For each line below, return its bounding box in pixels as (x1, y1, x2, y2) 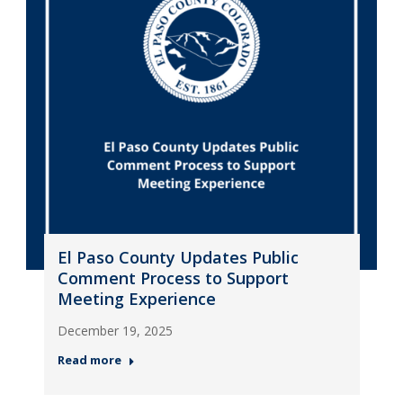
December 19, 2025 (57, 322, 173, 339)
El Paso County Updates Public (57, 246, 299, 268)
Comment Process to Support (57, 267, 289, 289)
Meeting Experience (57, 288, 216, 309)
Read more (57, 352, 121, 368)
